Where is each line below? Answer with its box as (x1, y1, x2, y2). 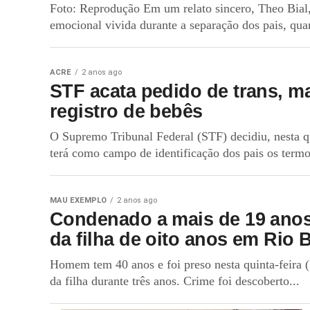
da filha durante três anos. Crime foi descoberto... (50, 274, 300, 288)
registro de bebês (50, 100, 203, 122)
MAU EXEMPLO (50, 196, 107, 205)
